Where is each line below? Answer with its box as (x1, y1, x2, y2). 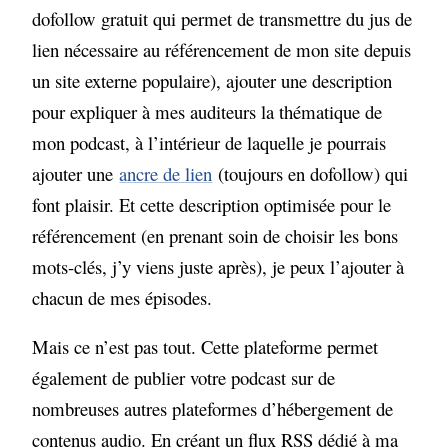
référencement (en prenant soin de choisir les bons (32, 222, 399, 248)
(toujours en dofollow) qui (212, 160, 409, 186)
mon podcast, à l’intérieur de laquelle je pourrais (32, 129, 387, 155)
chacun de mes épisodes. (32, 284, 213, 310)
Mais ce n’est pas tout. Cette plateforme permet (32, 334, 379, 360)
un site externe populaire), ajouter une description (32, 67, 393, 93)
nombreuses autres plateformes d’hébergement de (32, 396, 394, 422)
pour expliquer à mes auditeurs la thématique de (32, 98, 383, 124)
